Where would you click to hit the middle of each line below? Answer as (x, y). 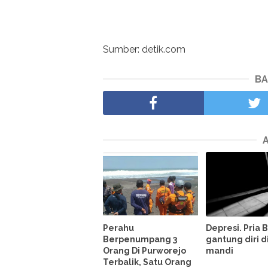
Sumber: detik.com (144, 50)
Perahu (118, 228)
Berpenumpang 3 (140, 240)
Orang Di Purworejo (144, 251)
